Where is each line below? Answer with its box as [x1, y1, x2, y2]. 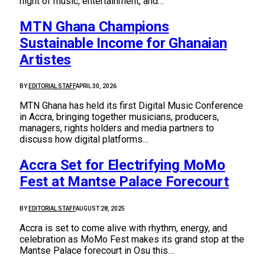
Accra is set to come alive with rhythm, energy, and [20, 222, 227, 234]
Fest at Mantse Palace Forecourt [20, 173, 229, 190]
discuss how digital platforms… [20, 134, 148, 146]
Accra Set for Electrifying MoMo [20, 157, 225, 174]
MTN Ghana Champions [20, 18, 169, 35]
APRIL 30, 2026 [76, 83, 117, 90]
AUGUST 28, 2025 [76, 205, 125, 212]
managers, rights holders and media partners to [20, 122, 214, 134]
